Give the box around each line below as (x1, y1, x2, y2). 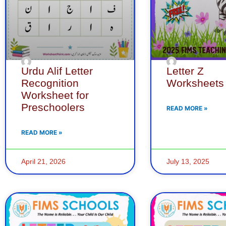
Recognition (21, 77, 79, 89)
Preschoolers (21, 101, 85, 114)
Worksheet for (21, 89, 89, 101)
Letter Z (166, 65, 204, 77)
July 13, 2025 (166, 157, 209, 166)
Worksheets (166, 77, 224, 89)
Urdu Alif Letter (21, 65, 93, 77)
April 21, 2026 (21, 157, 66, 166)
